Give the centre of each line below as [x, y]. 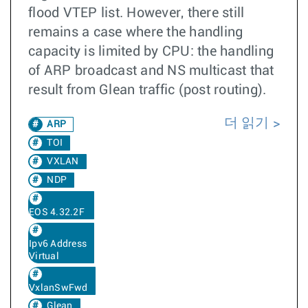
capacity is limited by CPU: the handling [151, 52]
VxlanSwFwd [58, 288]
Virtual [44, 256]
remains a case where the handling [136, 32]
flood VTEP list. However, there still [136, 13]
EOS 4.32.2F [57, 212]
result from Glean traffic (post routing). [147, 90]
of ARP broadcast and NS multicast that [151, 71]
